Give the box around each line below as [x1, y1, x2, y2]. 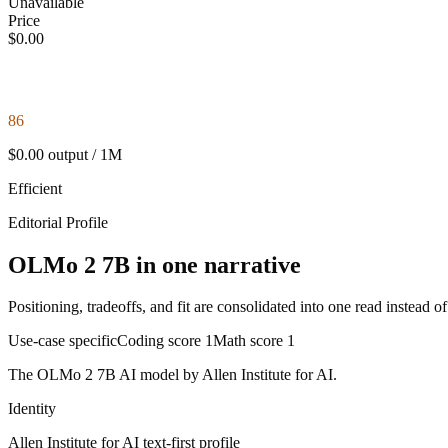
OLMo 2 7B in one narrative [8, 251, 301, 278]
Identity [8, 400, 56, 418]
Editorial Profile [8, 213, 108, 231]
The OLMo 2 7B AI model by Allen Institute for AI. [8, 366, 337, 384]
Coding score [117, 332, 205, 350]
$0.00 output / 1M [8, 145, 122, 163]
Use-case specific [8, 332, 117, 350]
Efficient [8, 179, 62, 197]
